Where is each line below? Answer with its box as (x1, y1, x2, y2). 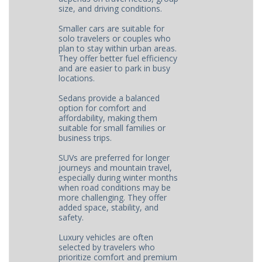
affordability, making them (58, 112, 158, 123)
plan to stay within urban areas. (58, 43, 177, 54)
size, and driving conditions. (58, 3, 163, 14)
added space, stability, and (58, 202, 159, 213)
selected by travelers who (58, 242, 156, 253)
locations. (58, 73, 95, 84)
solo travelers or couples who (58, 33, 171, 44)
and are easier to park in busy (58, 63, 171, 74)
